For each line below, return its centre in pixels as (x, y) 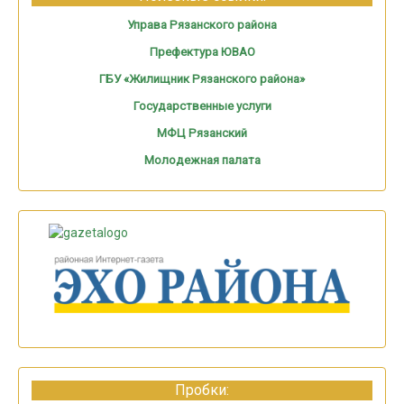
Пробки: (202, 390)
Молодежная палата (202, 161)
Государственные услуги (202, 106)
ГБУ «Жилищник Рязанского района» (202, 79)
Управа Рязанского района (202, 25)
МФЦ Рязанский (202, 133)
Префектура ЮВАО (202, 52)
